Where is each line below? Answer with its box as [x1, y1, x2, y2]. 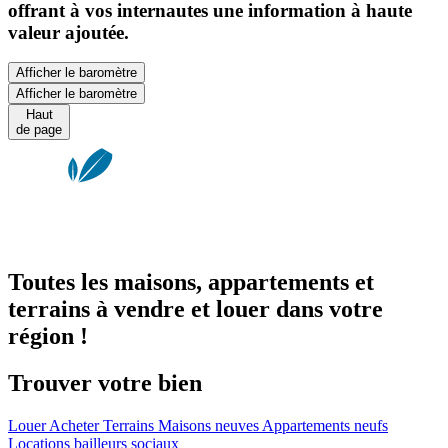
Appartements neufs [262, 416, 388, 434]
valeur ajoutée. [8, 21, 129, 43]
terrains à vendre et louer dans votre [8, 295, 383, 322]
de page [16, 122, 62, 138]
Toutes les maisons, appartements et [8, 268, 374, 295]
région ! [8, 322, 88, 349]
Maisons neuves [158, 416, 262, 434]
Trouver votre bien [8, 369, 202, 396]
